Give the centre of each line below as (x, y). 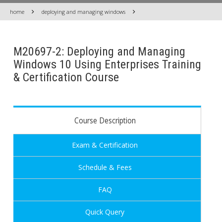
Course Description (105, 120)
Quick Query (105, 212)
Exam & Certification (105, 145)
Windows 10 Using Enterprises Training (107, 64)
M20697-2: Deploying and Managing (99, 52)
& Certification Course (66, 77)
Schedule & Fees (105, 167)
